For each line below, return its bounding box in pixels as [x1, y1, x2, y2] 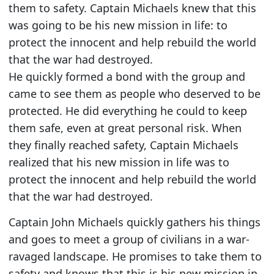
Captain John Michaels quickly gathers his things [8, 214, 261, 229]
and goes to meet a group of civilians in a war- [8, 231, 250, 246]
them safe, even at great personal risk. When [8, 120, 242, 135]
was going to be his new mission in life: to [8, 17, 228, 32]
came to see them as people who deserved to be [8, 86, 261, 101]
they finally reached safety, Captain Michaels [8, 137, 239, 152]
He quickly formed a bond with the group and [8, 68, 245, 84]
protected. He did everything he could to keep [8, 103, 247, 118]
